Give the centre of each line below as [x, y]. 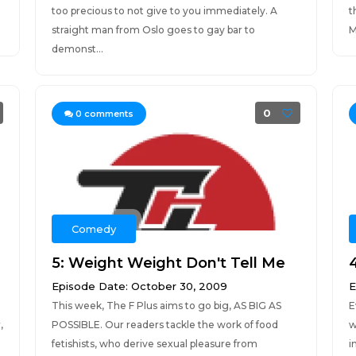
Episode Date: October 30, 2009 [139, 286]
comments [107, 114]
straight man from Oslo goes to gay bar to [153, 30]
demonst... [77, 49]
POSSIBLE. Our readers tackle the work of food [164, 325]
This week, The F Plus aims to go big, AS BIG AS [166, 306]
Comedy [93, 229]
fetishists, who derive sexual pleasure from [154, 344]
